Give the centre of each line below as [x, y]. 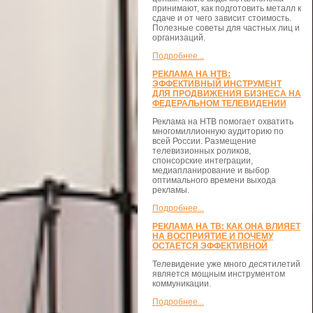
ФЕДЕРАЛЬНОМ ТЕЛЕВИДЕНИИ [219, 103]
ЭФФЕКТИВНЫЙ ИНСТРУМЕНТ [217, 84]
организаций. [179, 38]
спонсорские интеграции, [203, 161]
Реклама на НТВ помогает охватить [223, 122]
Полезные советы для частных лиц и [226, 28]
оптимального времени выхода [214, 180]
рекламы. [171, 190]
